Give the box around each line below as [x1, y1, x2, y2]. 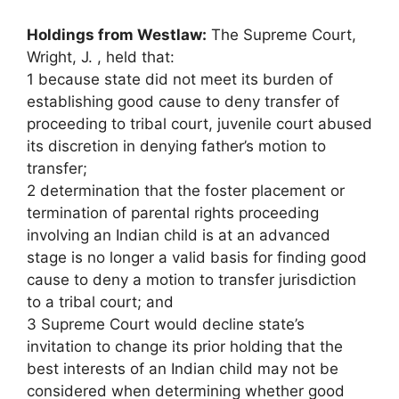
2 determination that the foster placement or [27, 182, 345, 199]
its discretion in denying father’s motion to [27, 137, 326, 155]
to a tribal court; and [27, 293, 174, 311]
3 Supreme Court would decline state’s [27, 315, 305, 333]
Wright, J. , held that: [27, 48, 175, 66]
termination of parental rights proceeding [27, 204, 319, 222]
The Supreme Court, [207, 26, 356, 44]
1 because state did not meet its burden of [27, 70, 333, 88]
